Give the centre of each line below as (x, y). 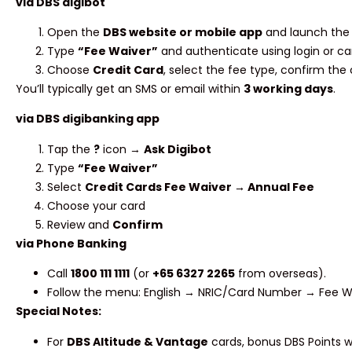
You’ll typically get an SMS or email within (130, 89)
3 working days (288, 89)
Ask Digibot (178, 149)
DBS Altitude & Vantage (137, 341)
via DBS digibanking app (88, 119)
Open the (75, 32)
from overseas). (280, 274)
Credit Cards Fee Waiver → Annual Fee (200, 187)
